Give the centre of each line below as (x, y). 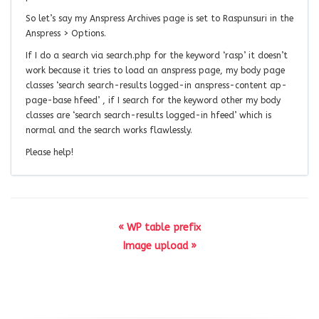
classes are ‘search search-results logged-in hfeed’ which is (148, 115)
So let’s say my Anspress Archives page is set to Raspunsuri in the (159, 18)
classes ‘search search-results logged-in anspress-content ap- (156, 85)
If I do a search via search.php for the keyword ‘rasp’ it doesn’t (157, 55)
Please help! (49, 152)
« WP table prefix (159, 227)
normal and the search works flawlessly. (109, 130)
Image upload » (159, 246)
